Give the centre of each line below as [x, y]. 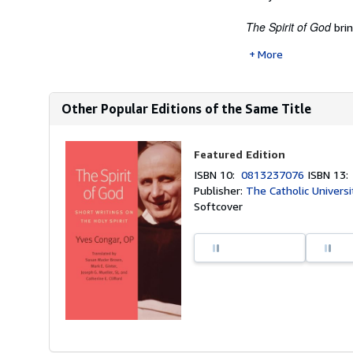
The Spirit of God [288, 27]
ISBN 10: [218, 175]
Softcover [219, 206]
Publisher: [220, 190]
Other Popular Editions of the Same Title [186, 109]
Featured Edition [240, 154]
